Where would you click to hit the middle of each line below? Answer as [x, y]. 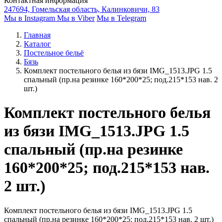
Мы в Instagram [30, 18]
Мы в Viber [76, 18]
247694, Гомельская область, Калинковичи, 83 [82, 9]
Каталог [37, 44]
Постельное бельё [54, 53]
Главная [37, 35]
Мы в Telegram [121, 18]
